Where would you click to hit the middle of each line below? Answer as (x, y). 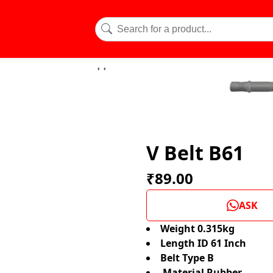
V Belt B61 (195, 153)
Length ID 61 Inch (204, 243)
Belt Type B (187, 258)
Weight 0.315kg (198, 229)
